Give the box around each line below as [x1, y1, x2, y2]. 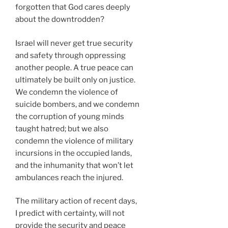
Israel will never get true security [15, 38, 133, 48]
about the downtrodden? [15, 15, 104, 24]
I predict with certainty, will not [15, 209, 125, 218]
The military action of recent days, [15, 196, 137, 206]
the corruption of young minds [15, 111, 124, 121]
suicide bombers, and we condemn [15, 99, 139, 109]
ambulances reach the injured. [15, 173, 123, 182]
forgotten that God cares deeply [15, 3, 130, 12]
